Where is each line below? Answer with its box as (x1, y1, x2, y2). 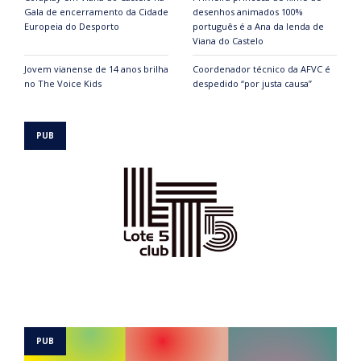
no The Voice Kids (24, 77, 102, 90)
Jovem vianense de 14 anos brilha (24, 63, 168, 76)
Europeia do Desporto (24, 20, 119, 33)
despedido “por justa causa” (193, 77, 312, 90)
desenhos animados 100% (193, 6, 303, 19)
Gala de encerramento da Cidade (24, 6, 168, 19)
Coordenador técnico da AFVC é (193, 63, 330, 76)
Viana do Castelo (193, 35, 263, 48)
